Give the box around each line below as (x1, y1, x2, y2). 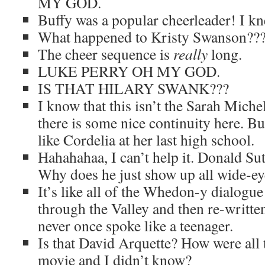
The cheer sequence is (38, 44, 173, 64)
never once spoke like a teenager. (38, 215, 233, 235)
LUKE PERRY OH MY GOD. (38, 61, 220, 81)
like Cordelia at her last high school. (38, 130, 254, 150)
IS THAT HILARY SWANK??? (38, 78, 229, 98)
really (173, 44, 208, 64)
